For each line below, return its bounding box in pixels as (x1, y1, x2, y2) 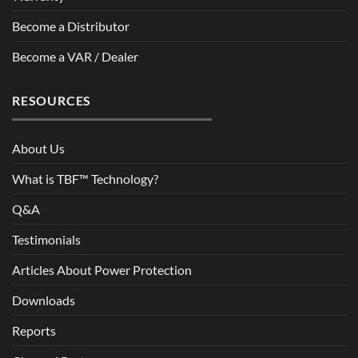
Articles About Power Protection (12, 262, 192, 278)
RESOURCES (12, 92, 92, 108)
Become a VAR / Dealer (12, 48, 138, 64)
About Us (12, 141, 65, 157)
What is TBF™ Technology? (12, 171, 158, 187)
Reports (12, 323, 56, 339)
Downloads (12, 292, 75, 308)
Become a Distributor (12, 18, 129, 34)
